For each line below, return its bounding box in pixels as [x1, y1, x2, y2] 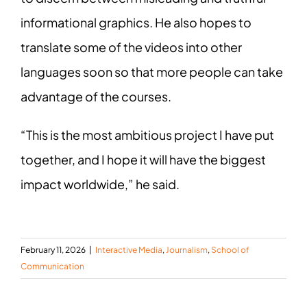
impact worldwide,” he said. [20, 176, 180, 193]
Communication [21, 261, 84, 272]
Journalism [166, 245, 208, 256]
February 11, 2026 [21, 245, 86, 256]
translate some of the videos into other [20, 39, 242, 56]
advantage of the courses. [20, 88, 171, 105]
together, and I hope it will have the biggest [20, 151, 266, 168]
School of [211, 245, 249, 256]
